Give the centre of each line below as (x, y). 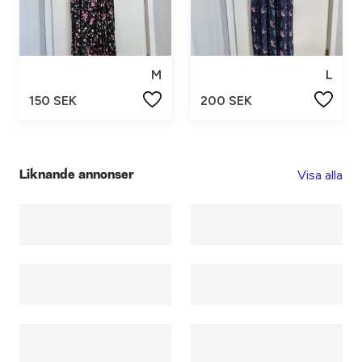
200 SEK (226, 101)
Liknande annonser (77, 175)
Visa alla (320, 175)
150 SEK (53, 101)
